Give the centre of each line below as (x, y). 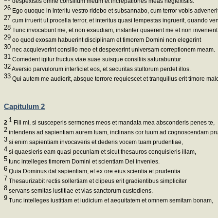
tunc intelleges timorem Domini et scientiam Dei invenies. (83, 162)
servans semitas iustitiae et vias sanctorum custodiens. (80, 191)
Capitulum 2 (24, 106)
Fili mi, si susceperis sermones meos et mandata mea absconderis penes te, (113, 123)
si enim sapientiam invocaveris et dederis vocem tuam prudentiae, (95, 142)
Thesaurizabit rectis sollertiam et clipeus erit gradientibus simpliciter (97, 181)
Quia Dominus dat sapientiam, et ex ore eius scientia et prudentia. (95, 172)
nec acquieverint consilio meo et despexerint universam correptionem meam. (113, 50)
